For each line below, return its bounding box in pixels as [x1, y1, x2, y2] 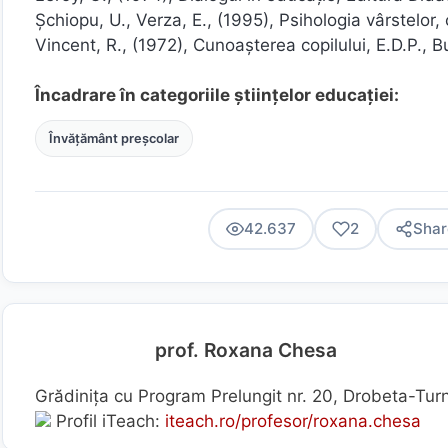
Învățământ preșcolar [48, 130, 179, 146]
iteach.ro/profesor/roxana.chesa [165, 410, 421, 431]
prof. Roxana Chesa [155, 337, 337, 362]
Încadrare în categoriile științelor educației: [35, 84, 399, 105]
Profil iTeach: [51, 410, 165, 431]
